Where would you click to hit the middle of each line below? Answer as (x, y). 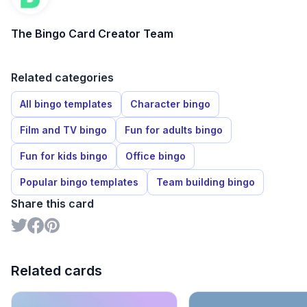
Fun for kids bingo (64, 156)
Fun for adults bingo (174, 130)
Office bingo (156, 156)
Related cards (57, 271)
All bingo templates (66, 104)
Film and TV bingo (63, 130)
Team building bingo (206, 182)
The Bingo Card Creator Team (92, 34)
